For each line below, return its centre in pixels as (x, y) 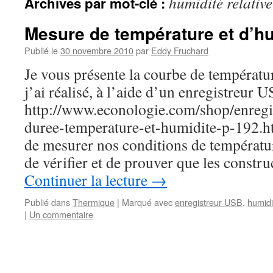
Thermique (94, 202)
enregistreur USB (209, 202)
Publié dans (47, 202)
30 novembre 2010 (97, 50)
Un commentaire (61, 214)
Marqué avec (147, 202)
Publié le (41, 50)
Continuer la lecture (88, 180)
